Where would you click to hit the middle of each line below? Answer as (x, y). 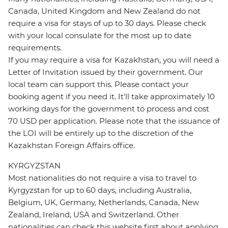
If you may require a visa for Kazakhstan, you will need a (114, 60)
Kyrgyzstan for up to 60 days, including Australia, (100, 190)
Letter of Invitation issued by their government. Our (106, 72)
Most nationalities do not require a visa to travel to (102, 178)
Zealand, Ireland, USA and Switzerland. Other (94, 215)
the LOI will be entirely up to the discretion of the (101, 133)
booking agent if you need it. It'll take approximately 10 (111, 97)
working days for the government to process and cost (109, 109)
